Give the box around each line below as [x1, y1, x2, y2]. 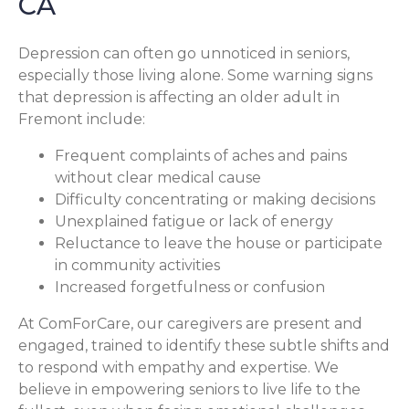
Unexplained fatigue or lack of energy [55, 213, 333, 231]
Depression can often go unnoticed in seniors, [18, 45, 350, 63]
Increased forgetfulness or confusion [55, 278, 325, 297]
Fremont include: [18, 110, 145, 129]
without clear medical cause [55, 169, 261, 187]
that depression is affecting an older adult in [18, 89, 340, 107]
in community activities [55, 257, 220, 275]
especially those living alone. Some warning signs [18, 67, 372, 85]
